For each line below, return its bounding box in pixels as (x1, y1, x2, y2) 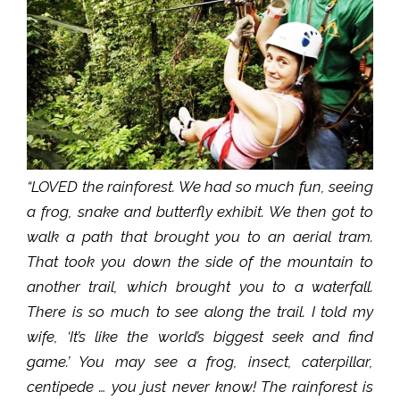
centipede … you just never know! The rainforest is (27, 377, 373, 396)
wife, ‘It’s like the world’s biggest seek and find (27, 327, 373, 346)
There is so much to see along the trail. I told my (27, 302, 373, 321)
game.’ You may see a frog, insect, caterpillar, (27, 352, 373, 371)
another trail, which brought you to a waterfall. (27, 277, 373, 296)
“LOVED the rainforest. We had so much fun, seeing (27, 177, 373, 196)
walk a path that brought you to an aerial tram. (27, 227, 373, 246)
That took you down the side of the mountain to (27, 252, 373, 271)
